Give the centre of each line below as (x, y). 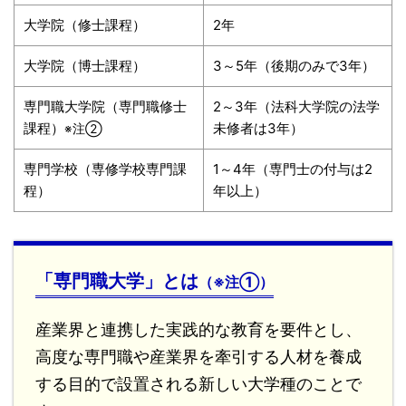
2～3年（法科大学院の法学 (296, 106)
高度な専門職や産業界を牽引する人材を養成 (198, 356)
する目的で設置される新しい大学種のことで (198, 383)
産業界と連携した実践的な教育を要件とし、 (198, 329)
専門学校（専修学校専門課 (105, 169)
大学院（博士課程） (85, 65)
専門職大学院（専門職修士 (105, 106)
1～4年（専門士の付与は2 (293, 169)
